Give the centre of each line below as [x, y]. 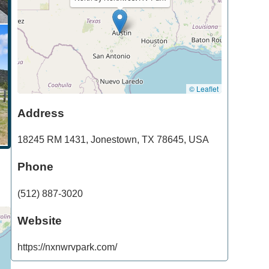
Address [41, 113]
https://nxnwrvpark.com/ [67, 247]
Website [40, 220]
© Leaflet [204, 89]
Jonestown [114, 140]
